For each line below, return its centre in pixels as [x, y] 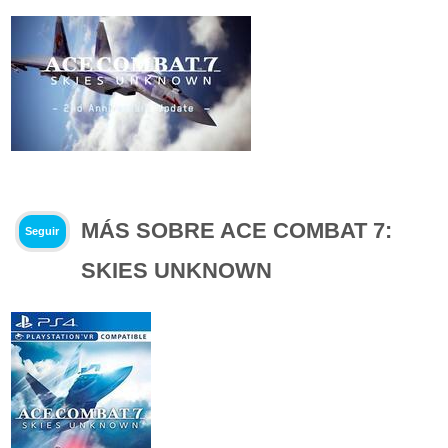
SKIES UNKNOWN [177, 270]
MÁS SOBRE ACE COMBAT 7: [237, 230]
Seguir [42, 231]
